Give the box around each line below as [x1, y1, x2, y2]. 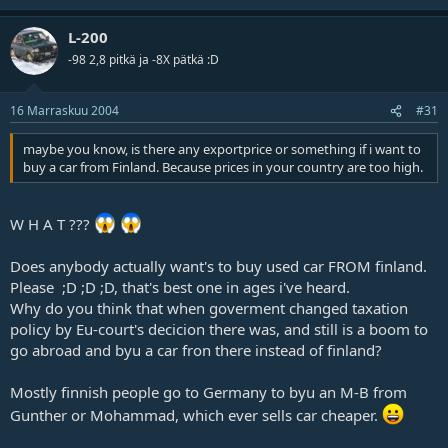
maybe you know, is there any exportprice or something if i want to [23, 140, 421, 159]
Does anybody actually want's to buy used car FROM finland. [10, 255, 427, 276]
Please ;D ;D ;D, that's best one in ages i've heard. [10, 276, 350, 297]
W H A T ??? [10, 213, 94, 234]
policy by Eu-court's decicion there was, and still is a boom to [10, 318, 428, 339]
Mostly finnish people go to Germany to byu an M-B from [10, 381, 407, 402]
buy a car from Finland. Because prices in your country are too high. [23, 158, 423, 177]
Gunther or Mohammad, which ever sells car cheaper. [10, 404, 382, 425]
